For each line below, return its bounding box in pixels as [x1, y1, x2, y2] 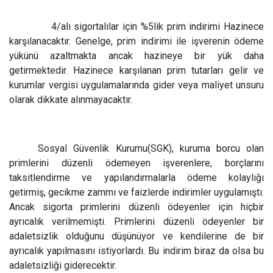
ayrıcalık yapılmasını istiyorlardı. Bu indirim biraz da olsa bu [9, 245, 264, 257]
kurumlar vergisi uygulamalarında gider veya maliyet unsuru [9, 79, 264, 91]
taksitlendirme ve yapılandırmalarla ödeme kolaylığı [9, 172, 264, 183]
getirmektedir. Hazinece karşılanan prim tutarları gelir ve [9, 65, 264, 76]
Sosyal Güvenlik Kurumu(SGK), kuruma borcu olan [38, 143, 264, 154]
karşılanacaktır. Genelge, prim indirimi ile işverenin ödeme [9, 35, 264, 47]
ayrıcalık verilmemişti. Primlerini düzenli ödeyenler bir [9, 216, 264, 227]
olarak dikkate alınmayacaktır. [9, 94, 132, 105]
